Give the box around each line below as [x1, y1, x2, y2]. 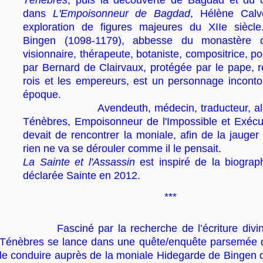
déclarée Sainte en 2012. [23, 170, 140, 181]
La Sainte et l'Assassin [23, 156, 135, 168]
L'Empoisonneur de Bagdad [52, 8, 191, 19]
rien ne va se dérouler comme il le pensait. [23, 143, 221, 154]
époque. [23, 89, 61, 100]
